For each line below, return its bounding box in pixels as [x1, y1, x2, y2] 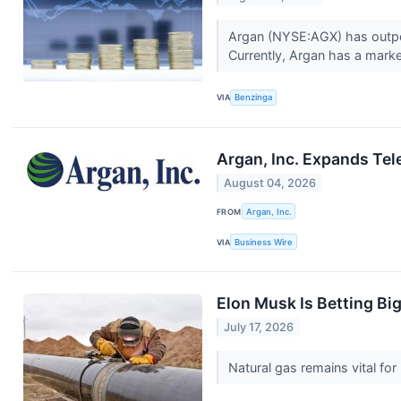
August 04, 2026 [224, 176, 317, 191]
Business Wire [235, 236, 294, 247]
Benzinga [235, 92, 273, 103]
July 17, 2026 [224, 320, 294, 335]
